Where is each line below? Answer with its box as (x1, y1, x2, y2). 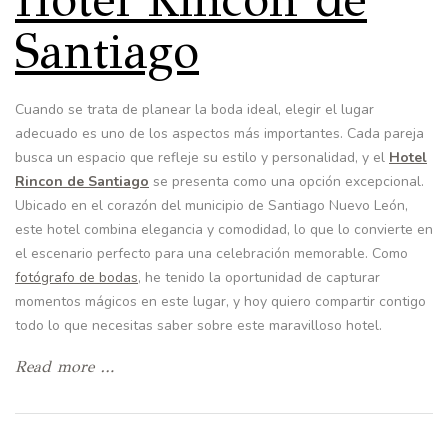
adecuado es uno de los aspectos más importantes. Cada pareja (15, 124, 424, 144)
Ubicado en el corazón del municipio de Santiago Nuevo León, (15, 196, 408, 216)
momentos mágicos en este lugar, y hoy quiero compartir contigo (15, 292, 426, 312)
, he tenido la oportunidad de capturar (138, 268, 380, 288)
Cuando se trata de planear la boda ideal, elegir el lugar (15, 100, 374, 120)
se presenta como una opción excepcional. (149, 172, 424, 192)
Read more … (15, 357, 114, 377)
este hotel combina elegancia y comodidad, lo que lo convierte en (15, 220, 433, 240)
